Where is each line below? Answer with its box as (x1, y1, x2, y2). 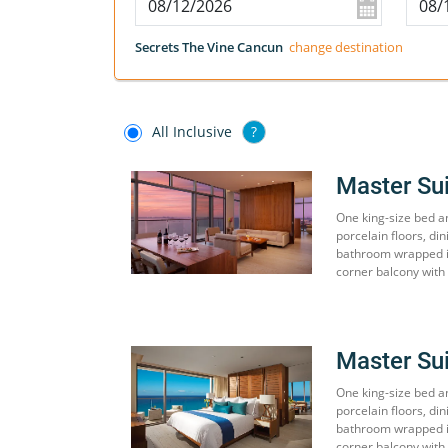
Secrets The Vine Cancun (135, 38, 283, 56)
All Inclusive (152, 122, 232, 141)
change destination (289, 38, 403, 56)
